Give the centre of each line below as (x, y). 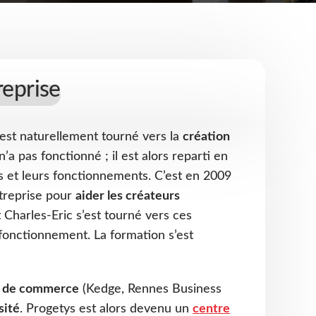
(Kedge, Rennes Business (150, 289)
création (206, 137)
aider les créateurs (128, 196)
